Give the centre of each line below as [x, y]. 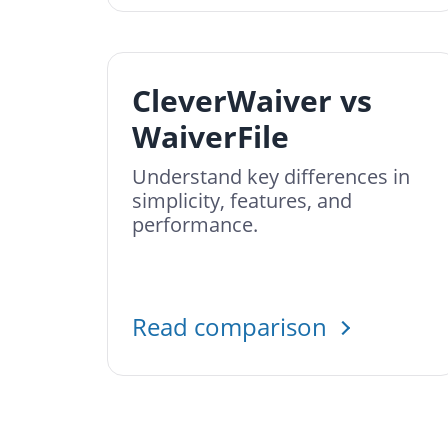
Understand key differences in [271, 176]
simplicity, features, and [242, 200]
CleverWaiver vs [252, 100]
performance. [195, 224]
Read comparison [232, 326]
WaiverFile [210, 136]
